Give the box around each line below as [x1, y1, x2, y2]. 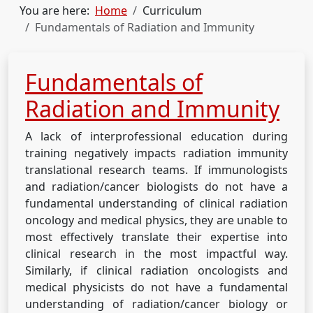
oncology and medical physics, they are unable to [25, 212, 288, 228]
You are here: [20, 2, 95, 18]
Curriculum [143, 2, 202, 18]
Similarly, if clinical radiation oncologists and [25, 262, 288, 278]
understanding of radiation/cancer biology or [25, 296, 288, 312]
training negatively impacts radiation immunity [25, 145, 288, 161]
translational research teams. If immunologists [25, 161, 288, 177]
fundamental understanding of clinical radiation [25, 195, 288, 211]
